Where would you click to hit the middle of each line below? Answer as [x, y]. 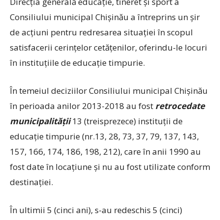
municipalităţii [40, 121]
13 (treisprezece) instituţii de [126, 121]
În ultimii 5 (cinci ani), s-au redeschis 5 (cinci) [96, 210]
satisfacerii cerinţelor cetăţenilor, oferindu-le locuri [109, 47]
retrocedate [180, 106]
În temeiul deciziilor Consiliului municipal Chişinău [109, 91]
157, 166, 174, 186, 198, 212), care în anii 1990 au [105, 151]
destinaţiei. [31, 182]
